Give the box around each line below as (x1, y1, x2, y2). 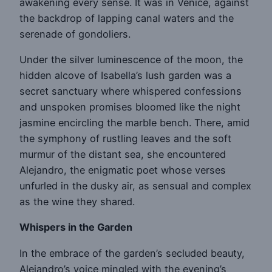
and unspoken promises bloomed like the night (19, 101, 240, 114)
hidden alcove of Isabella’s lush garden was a (19, 69, 231, 82)
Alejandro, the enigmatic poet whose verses (19, 164, 226, 177)
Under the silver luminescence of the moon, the (19, 53, 243, 66)
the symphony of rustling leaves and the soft (19, 132, 231, 145)
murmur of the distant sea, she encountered (19, 148, 226, 161)
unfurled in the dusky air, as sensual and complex (19, 180, 251, 192)
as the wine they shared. (19, 195, 135, 208)
